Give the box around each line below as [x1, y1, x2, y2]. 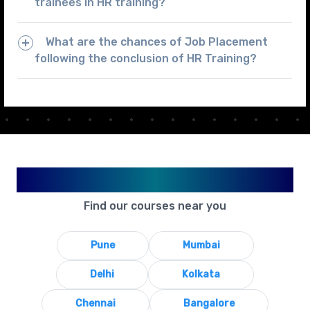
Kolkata [182, 268, 220, 281]
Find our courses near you [84, 199, 226, 213]
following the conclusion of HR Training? [34, 52, 257, 66]
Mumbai [182, 239, 220, 252]
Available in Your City [45, 167, 265, 193]
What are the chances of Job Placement [45, 35, 268, 49]
